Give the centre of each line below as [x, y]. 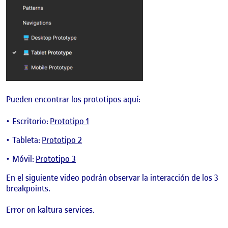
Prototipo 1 [69, 121]
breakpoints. [28, 188]
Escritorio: [31, 121]
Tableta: [27, 140]
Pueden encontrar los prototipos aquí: [73, 99]
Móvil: [24, 159]
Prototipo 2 [62, 140]
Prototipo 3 [56, 159]
